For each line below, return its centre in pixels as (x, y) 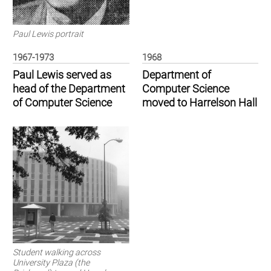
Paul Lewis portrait (48, 34)
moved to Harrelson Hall (199, 103)
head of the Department (69, 89)
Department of (176, 75)
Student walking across (57, 252)
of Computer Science (62, 103)
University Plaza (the (51, 262)
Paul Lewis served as (62, 75)
